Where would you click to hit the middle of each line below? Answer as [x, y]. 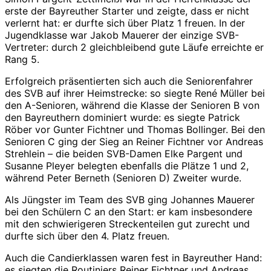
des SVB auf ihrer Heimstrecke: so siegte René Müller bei [135, 93]
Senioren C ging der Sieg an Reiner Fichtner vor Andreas [134, 141]
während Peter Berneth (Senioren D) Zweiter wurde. [123, 178]
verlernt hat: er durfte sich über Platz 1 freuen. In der [125, 23]
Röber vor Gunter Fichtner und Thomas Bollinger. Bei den [135, 129]
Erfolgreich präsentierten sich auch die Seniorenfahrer [129, 81]
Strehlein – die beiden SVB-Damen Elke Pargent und [124, 153]
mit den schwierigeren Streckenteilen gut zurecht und [127, 224]
